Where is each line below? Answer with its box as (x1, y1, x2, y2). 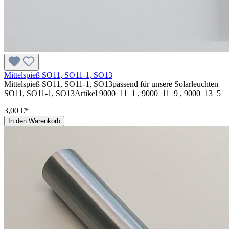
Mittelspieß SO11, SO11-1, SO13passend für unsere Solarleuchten (4, 79, 218, 88)
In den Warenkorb (8, 117, 60, 125)
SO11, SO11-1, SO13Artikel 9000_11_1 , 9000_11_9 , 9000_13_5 (4, 88, 221, 98)
